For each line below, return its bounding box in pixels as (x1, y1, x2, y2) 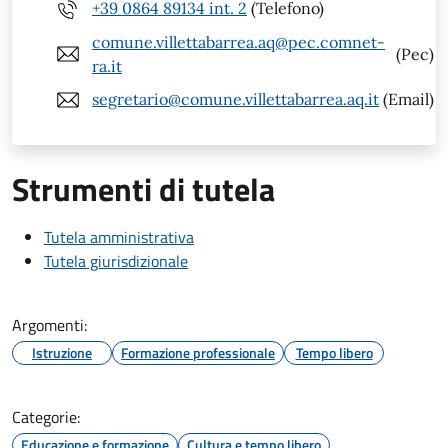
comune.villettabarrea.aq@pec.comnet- (92, 31, 385, 52)
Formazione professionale (121, 341, 275, 363)
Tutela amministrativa (44, 224, 194, 249)
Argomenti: (12, 312, 87, 337)
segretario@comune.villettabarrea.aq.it (92, 89, 379, 110)
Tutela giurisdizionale (44, 248, 188, 273)
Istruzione (32, 341, 92, 363)
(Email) (379, 89, 434, 110)
